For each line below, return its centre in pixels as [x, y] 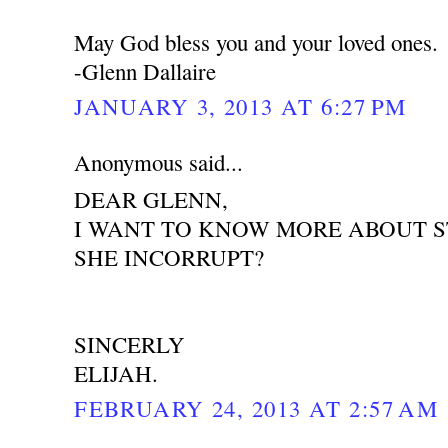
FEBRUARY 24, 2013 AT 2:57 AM [256, 407]
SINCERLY [130, 343]
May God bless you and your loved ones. [256, 41]
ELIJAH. [116, 372]
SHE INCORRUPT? [169, 256]
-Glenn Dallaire [145, 70]
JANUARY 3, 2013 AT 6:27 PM [240, 105]
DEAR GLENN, [151, 198]
